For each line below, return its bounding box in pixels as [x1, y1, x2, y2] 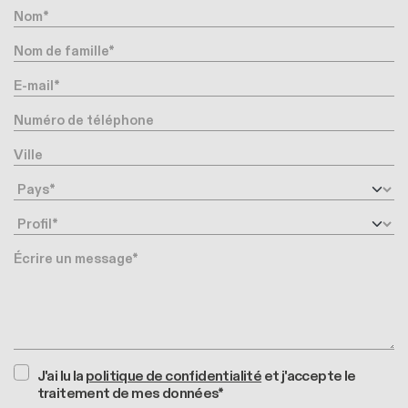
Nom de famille [13, 38, 101, 57]
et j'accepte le [261, 367, 356, 387]
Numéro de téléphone [13, 107, 143, 127]
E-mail [13, 73, 50, 92]
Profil [13, 211, 46, 230]
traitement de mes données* [36, 384, 224, 404]
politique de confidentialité [85, 367, 262, 387]
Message [13, 246, 69, 265]
